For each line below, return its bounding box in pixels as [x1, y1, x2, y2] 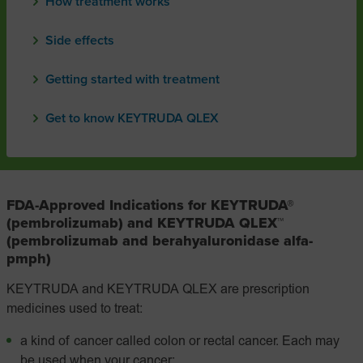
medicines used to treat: [6, 303, 143, 316]
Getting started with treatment [45, 71, 220, 88]
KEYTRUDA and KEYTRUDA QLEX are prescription [6, 284, 310, 297]
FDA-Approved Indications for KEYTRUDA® [6, 196, 294, 214]
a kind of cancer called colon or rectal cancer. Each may [20, 335, 340, 348]
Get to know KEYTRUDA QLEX [45, 110, 219, 126]
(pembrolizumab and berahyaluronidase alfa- [6, 232, 313, 250]
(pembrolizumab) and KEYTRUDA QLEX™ [6, 214, 284, 232]
